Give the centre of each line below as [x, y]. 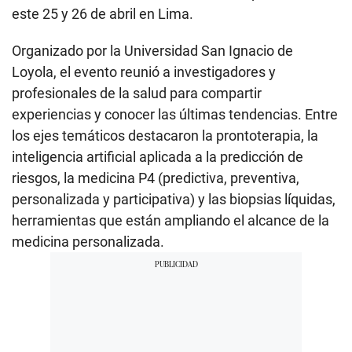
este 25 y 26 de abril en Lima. [103, 13]
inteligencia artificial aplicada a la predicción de [158, 156]
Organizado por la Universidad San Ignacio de [152, 50]
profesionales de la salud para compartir [137, 93]
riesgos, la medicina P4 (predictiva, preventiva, [156, 178]
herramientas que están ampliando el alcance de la [170, 220]
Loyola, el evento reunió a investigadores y [144, 71]
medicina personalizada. [88, 241]
